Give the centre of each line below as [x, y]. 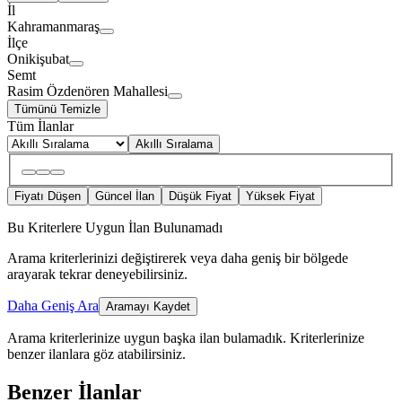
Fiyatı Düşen [48, 197]
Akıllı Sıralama [174, 144]
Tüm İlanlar [40, 126]
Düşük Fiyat [200, 197]
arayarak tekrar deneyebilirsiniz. [97, 275]
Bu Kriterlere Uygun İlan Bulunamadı [115, 228]
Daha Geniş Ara [53, 306]
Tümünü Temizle [57, 109]
